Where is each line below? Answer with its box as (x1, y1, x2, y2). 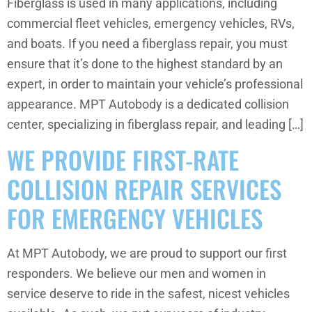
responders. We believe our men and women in (7, 267, 266, 281)
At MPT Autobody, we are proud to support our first (7, 247, 287, 261)
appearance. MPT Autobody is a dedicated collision (7, 97, 289, 112)
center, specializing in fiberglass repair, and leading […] (7, 118, 304, 132)
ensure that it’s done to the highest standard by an (7, 57, 283, 72)
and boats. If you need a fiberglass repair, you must (7, 37, 288, 52)
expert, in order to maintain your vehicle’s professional (7, 77, 303, 92)
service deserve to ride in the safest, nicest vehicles (7, 287, 290, 302)
